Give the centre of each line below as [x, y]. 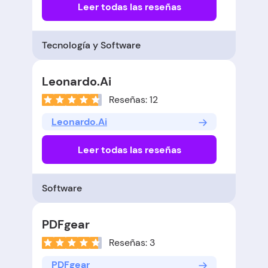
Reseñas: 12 [133, 100]
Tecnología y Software [91, 45]
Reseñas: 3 [132, 243]
